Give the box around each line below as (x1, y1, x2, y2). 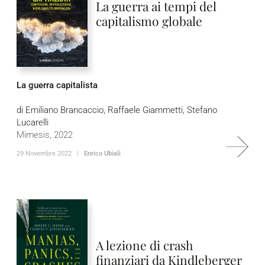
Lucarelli (17, 117, 49, 128)
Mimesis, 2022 (17, 130, 73, 140)
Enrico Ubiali (84, 150, 121, 157)
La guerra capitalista (17, 80, 98, 91)
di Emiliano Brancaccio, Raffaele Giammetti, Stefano (17, 105, 217, 115)
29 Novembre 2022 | (17, 150, 84, 157)
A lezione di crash (96, 237, 193, 253)
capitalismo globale (96, 12, 202, 29)
